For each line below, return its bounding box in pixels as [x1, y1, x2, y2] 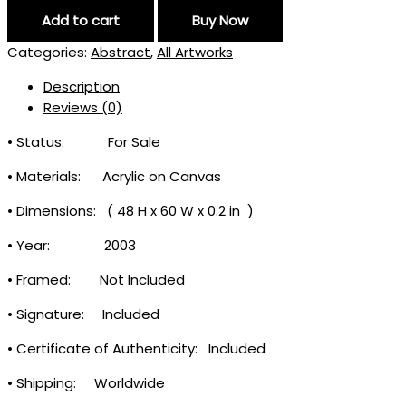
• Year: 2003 [7, 236, 136, 256]
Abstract [91, 43, 150, 63]
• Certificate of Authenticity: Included [7, 339, 266, 359]
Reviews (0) [43, 98, 122, 118]
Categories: [7, 43, 91, 63]
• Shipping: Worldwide [7, 373, 165, 393]
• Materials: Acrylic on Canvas [7, 167, 221, 187]
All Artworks [157, 43, 233, 63]
